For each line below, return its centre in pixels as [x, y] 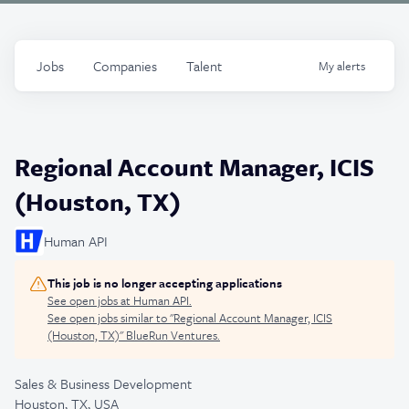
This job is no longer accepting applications [165, 283]
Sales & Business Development [103, 383]
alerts [351, 66]
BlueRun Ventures [172, 335]
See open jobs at [90, 300]
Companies [125, 66]
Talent [204, 66]
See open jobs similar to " [110, 318]
